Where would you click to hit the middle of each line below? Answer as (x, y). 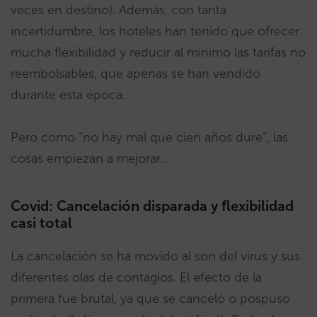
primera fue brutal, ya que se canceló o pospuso (150, 299)
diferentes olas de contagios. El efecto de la (136, 277)
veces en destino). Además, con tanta (119, 10)
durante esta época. (68, 95)
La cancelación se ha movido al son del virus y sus (155, 256)
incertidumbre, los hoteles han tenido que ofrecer (155, 31)
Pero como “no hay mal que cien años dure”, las (149, 137)
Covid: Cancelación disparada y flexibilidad (152, 206)
